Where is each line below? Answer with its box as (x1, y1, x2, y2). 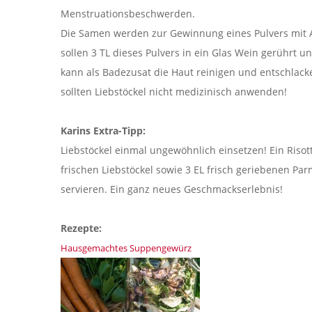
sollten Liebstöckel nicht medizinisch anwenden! (61, 84, 287, 98)
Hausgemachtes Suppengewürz (61, 241, 192, 254)
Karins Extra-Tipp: (61, 123, 146, 137)
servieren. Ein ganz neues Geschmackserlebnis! (61, 182, 283, 196)
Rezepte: (61, 221, 102, 235)
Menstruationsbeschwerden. (61, 6, 195, 20)
